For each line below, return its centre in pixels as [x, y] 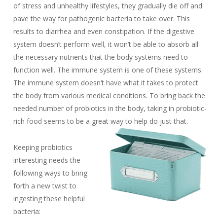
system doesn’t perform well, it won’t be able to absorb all [106, 44]
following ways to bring [50, 173]
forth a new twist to [45, 186]
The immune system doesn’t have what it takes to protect [106, 83]
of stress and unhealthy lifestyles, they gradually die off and [108, 6]
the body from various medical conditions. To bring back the [109, 95]
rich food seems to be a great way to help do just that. [100, 121]
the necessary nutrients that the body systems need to [100, 57]
